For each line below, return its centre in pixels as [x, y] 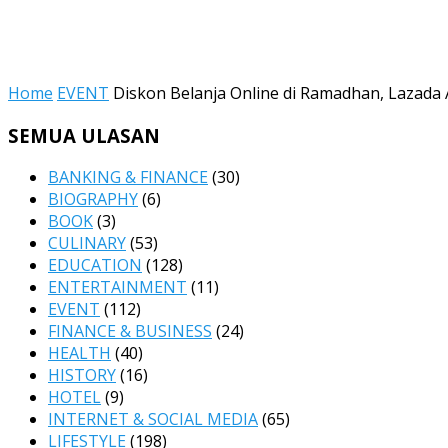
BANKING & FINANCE [128, 177]
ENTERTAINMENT [117, 287]
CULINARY [87, 243]
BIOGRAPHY [93, 199]
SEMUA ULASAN [84, 135]
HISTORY [82, 375]
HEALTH [79, 353]
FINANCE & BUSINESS [130, 331]
